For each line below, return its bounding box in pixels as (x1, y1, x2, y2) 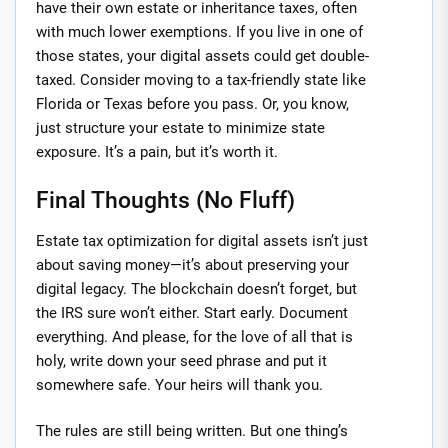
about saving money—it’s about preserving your (36, 255, 349, 274)
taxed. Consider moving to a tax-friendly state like (36, 71, 366, 90)
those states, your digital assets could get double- (36, 47, 369, 66)
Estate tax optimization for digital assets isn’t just (36, 231, 368, 250)
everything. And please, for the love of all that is (36, 327, 353, 346)
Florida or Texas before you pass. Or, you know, (36, 95, 349, 114)
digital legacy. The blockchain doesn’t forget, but (36, 279, 357, 298)
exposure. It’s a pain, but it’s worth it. (36, 143, 278, 162)
